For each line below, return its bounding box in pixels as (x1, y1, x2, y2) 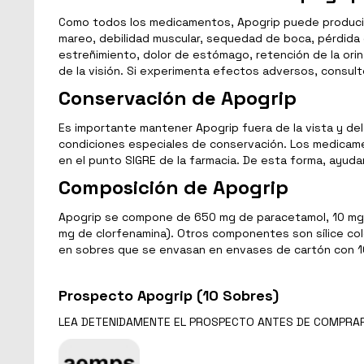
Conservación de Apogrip (58, 84, 297, 110)
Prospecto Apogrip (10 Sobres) (58, 285, 279, 305)
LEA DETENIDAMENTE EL (58, 314, 189, 329)
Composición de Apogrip (58, 174, 288, 200)
